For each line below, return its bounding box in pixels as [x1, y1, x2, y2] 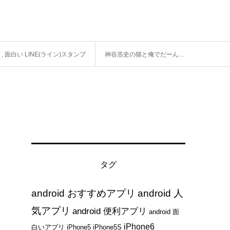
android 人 [138, 188, 183, 199]
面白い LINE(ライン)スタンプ [5, 51, 86, 59]
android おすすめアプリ [31, 188, 136, 199]
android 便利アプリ [72, 206, 147, 217]
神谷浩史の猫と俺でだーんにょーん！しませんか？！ [105, 51, 179, 59]
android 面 [149, 208, 179, 216]
